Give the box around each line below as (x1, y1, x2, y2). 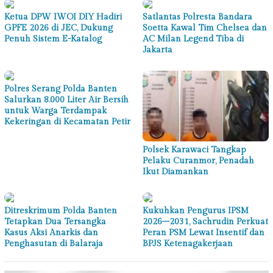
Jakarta (143, 45, 172, 55)
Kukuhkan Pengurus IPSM (143, 206, 249, 216)
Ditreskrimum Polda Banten (4, 206, 117, 216)
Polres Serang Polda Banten (4, 84, 117, 94)
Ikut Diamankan (143, 167, 208, 177)
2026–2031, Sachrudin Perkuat (143, 217, 268, 227)
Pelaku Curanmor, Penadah (143, 156, 254, 166)
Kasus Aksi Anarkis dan (4, 228, 98, 238)
